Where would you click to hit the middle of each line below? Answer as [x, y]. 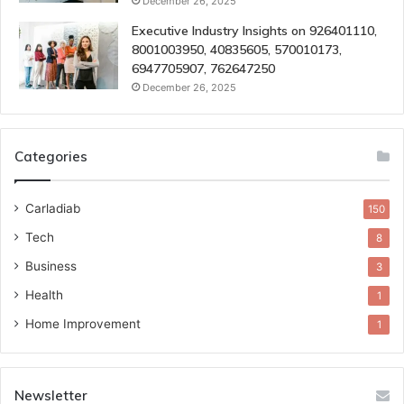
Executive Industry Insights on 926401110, [254, 31]
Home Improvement [83, 324]
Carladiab [53, 209]
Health [44, 295]
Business [51, 266]
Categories [51, 157]
